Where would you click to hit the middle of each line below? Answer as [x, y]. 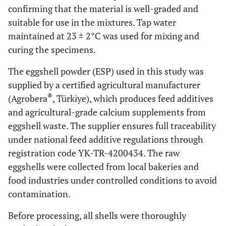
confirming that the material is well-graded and [103, 9]
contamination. [39, 194]
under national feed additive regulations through [106, 139]
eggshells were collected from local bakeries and [103, 166]
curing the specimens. [52, 49]
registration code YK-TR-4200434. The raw [94, 153]
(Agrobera [28, 98]
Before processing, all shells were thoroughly [97, 215]
